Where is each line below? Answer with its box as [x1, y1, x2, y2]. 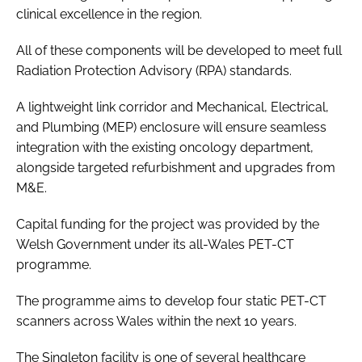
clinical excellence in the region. [16, 6, 202, 22]
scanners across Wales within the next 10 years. [16, 313, 300, 329]
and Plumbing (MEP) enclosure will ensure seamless [16, 119, 326, 135]
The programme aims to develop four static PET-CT [16, 293, 326, 309]
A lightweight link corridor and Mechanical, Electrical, [16, 99, 329, 115]
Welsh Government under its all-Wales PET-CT [16, 236, 294, 252]
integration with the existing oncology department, [16, 139, 314, 155]
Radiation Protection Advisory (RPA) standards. [16, 62, 295, 78]
